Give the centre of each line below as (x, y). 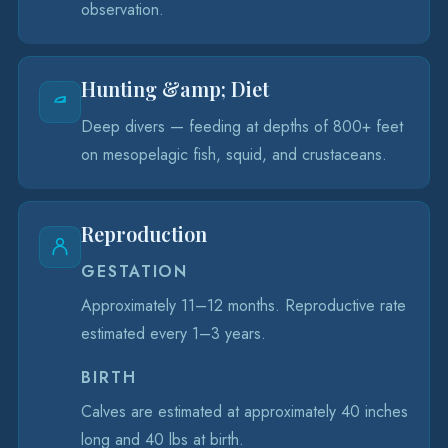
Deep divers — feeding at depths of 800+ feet (242, 126)
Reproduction (144, 233)
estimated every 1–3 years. (173, 333)
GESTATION (135, 271)
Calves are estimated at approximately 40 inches (244, 411)
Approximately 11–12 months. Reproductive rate (243, 305)
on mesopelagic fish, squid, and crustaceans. (234, 154)
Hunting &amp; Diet (175, 88)
